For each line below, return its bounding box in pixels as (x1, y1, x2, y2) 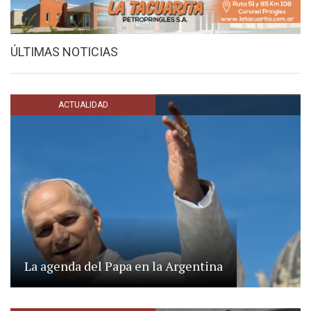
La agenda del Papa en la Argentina (24, 258, 223, 275)
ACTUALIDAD (58, 99, 108, 110)
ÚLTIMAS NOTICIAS (10, 44, 118, 59)
